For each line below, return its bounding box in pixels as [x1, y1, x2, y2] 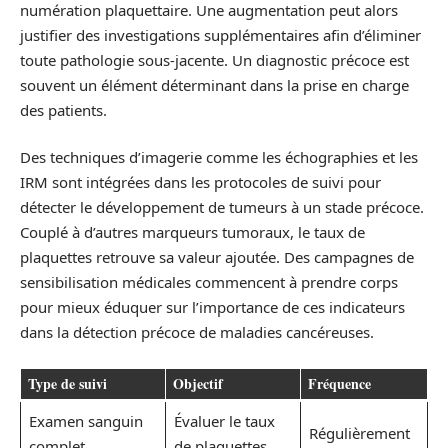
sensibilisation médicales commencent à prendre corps [20, 272, 398, 292]
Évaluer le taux [173, 410, 275, 431]
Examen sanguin [28, 410, 143, 431]
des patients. [20, 99, 107, 120]
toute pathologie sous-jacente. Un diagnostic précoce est [20, 49, 409, 70]
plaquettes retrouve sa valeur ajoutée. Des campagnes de [20, 247, 414, 267]
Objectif [173, 372, 223, 394]
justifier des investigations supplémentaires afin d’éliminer [20, 24, 421, 45]
